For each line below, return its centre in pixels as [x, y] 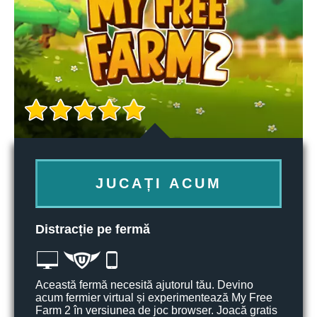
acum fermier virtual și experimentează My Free [154, 298]
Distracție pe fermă [93, 229]
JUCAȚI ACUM [158, 183]
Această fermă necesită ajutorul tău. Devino [144, 285]
